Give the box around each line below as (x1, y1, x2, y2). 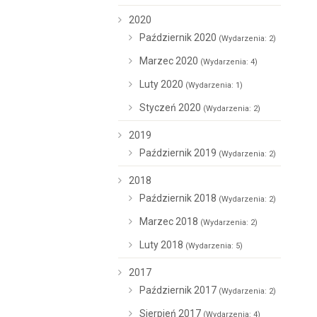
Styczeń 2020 (139, 102, 203, 113)
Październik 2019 (139, 147, 219, 158)
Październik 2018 (139, 192, 219, 204)
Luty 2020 (139, 79, 185, 90)
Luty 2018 (139, 239, 185, 250)
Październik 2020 (139, 32, 219, 43)
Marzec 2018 (139, 216, 200, 227)
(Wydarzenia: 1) (185, 81, 243, 90)
